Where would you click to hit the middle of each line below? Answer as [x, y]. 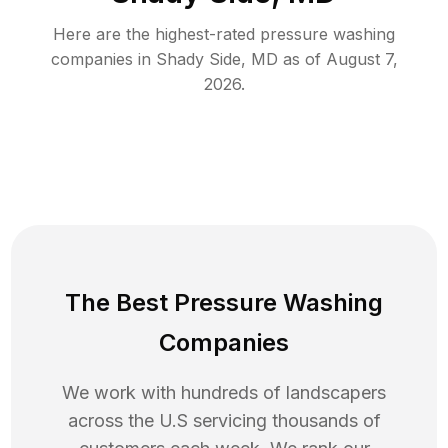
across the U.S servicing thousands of [224, 421]
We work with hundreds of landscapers [224, 393]
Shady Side [198, 59]
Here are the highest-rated [156, 34]
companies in [100, 59]
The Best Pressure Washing [224, 303]
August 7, [361, 59]
